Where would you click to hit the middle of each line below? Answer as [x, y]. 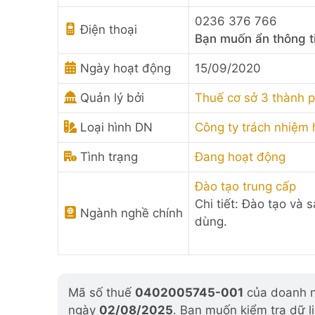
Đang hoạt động [240, 157]
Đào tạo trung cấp [245, 186]
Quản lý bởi [110, 98]
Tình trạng [107, 157]
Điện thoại [107, 30]
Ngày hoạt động [124, 68]
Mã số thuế [102, 292]
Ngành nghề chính [130, 213]
